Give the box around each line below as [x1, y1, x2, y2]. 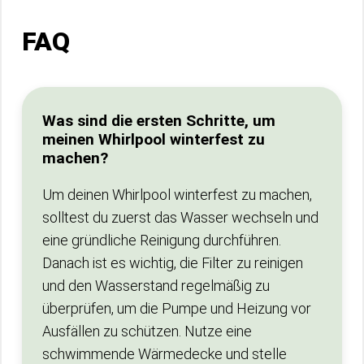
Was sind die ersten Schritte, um [42, 111, 275, 130]
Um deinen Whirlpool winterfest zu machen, [42, 186, 312, 203]
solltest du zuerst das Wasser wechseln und [42, 209, 318, 226]
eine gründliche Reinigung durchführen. [42, 232, 281, 249]
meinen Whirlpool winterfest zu [42, 130, 265, 149]
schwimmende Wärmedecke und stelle [42, 345, 287, 362]
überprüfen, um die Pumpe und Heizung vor [42, 300, 311, 317]
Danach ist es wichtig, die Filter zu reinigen [42, 254, 303, 271]
